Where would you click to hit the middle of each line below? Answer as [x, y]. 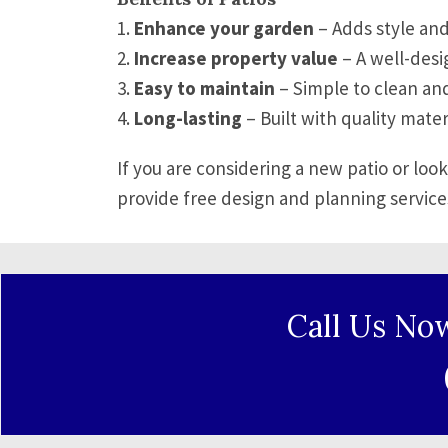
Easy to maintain [204, 88]
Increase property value [236, 58]
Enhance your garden [224, 28]
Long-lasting [188, 118]
